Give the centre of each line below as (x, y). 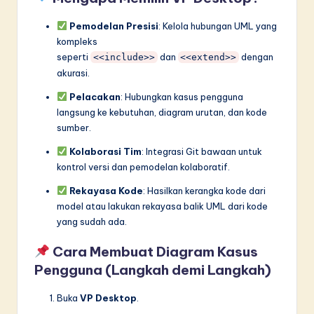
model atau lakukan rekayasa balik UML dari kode (162, 206)
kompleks (77, 41)
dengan (257, 56)
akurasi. (73, 73)
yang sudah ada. (92, 221)
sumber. (74, 127)
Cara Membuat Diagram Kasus (153, 252)
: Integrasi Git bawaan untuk (202, 151)
